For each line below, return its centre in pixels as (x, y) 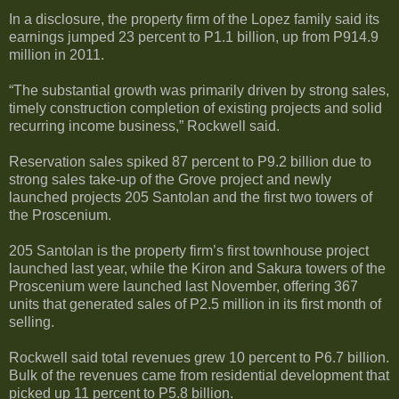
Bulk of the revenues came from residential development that (199, 375)
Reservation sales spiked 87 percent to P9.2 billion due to (190, 161)
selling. (32, 322)
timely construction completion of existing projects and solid (195, 108)
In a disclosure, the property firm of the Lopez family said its (194, 19)
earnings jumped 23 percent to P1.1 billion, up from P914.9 (194, 37)
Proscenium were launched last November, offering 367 (183, 286)
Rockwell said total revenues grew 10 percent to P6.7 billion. (199, 357)
